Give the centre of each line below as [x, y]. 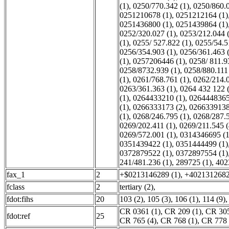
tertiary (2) [136, 187]
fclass [16, 187]
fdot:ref [18, 216]
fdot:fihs [20, 199]
